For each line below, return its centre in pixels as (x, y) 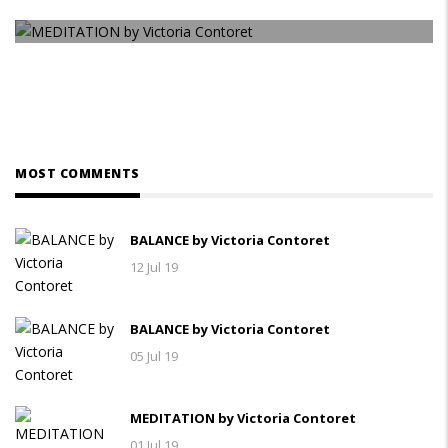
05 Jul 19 (154, 355)
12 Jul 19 (154, 266)
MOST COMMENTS (77, 173)
